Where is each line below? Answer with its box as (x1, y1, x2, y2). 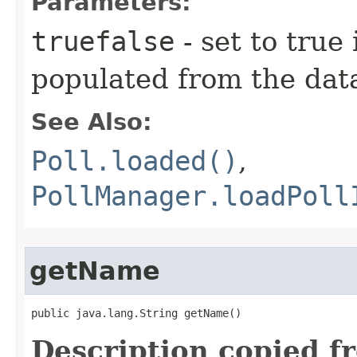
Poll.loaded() (31, 145, 238, 177)
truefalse (31, 25, 175, 57)
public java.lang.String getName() (31, 307, 241, 320)
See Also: (31, 108, 152, 135)
